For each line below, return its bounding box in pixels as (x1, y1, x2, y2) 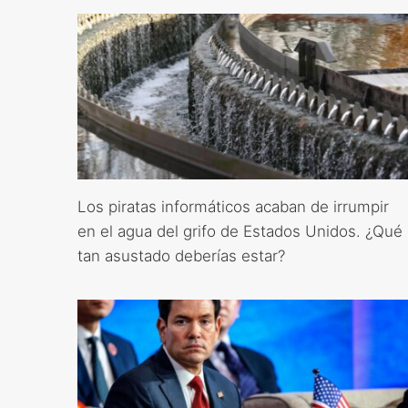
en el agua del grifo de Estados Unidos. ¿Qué (76, 221, 403, 240)
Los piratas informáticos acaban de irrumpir (76, 197, 389, 216)
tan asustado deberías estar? (76, 246, 285, 265)
